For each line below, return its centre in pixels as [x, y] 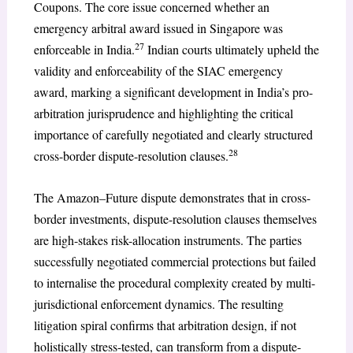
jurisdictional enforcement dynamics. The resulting [158, 303]
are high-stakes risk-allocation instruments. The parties [167, 240]
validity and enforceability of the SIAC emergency [158, 71]
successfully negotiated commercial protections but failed [175, 261]
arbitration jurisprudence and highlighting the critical [163, 113]
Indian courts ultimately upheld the [231, 50]
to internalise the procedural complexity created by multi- [174, 282]
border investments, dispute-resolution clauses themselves [175, 218]
